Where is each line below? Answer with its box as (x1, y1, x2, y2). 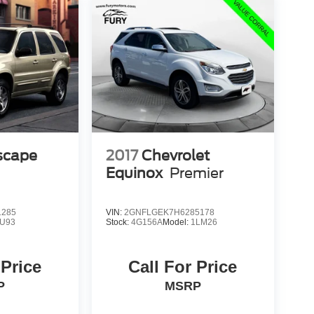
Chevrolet (141, 146, 210, 164)
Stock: (105, 217, 131, 227)
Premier (169, 164, 224, 182)
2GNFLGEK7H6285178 (123, 207, 214, 217)
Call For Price (128, 257, 238, 277)
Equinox (105, 164, 163, 182)
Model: (162, 217, 191, 227)
